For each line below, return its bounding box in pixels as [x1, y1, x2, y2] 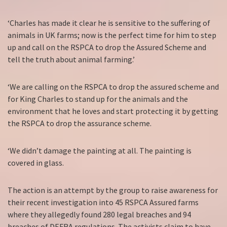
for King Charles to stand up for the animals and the [8, 94, 188, 104]
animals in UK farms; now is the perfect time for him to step [8, 30, 216, 41]
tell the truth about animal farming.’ [8, 54, 135, 65]
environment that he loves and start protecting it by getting [8, 106, 218, 117]
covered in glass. [8, 158, 64, 168]
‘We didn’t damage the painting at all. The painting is [8, 145, 192, 156]
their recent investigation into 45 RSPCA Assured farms [8, 197, 199, 208]
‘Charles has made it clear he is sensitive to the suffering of [8, 18, 210, 28]
